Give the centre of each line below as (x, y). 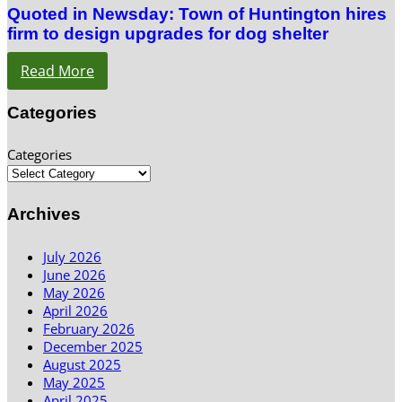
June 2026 (74, 274)
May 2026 (74, 292)
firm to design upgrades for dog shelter (168, 33)
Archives (44, 214)
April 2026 (75, 310)
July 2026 (72, 256)
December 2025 (93, 346)
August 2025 (82, 364)
